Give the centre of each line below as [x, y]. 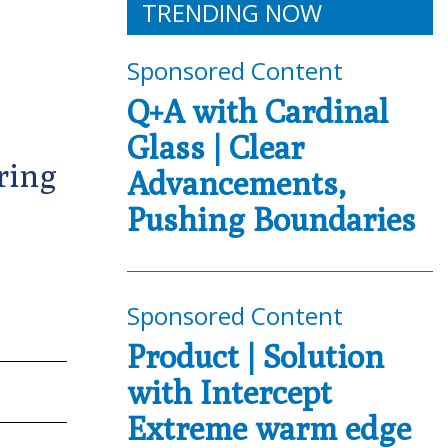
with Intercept [229, 392]
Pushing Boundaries [271, 219]
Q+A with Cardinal [258, 111]
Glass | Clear [215, 147]
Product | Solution [255, 356]
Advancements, [236, 183]
